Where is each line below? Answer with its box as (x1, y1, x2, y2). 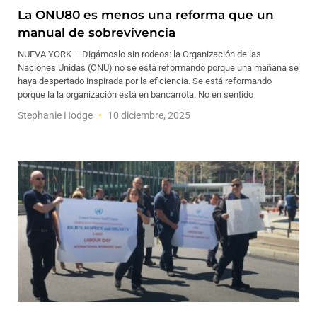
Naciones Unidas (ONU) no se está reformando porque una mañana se (18, 62, 299, 73)
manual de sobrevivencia (18, 25, 175, 40)
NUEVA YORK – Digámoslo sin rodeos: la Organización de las (18, 49, 261, 59)
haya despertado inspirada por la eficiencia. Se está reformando (18, 76, 272, 86)
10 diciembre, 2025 (105, 110, 190, 121)
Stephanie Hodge (18, 110, 95, 121)
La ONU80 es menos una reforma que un (18, 8, 274, 22)
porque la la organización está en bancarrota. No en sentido (18, 89, 253, 100)
